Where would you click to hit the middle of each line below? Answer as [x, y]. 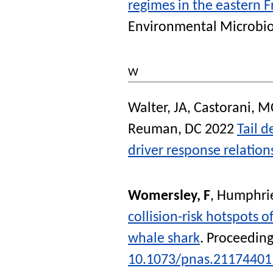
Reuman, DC [165, 130]
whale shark [164, 239]
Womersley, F [169, 196]
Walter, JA [158, 108]
